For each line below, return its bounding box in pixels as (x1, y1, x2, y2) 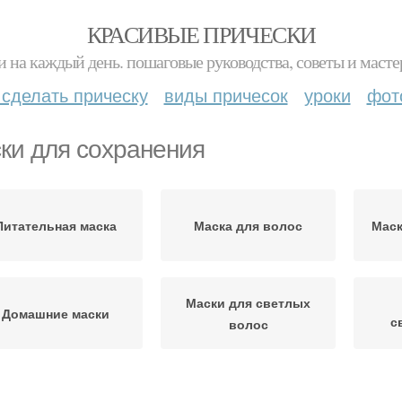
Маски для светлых (186, 293, 310, 311)
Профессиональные (183, 381, 313, 399)
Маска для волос (194, 216, 302, 234)
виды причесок (163, 82, 288, 108)
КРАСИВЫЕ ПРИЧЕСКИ (86, 19, 316, 49)
